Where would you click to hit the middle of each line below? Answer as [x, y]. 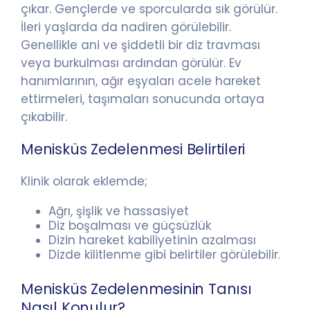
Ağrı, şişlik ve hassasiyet [120, 211]
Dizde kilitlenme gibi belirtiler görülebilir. [164, 254]
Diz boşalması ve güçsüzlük [130, 225]
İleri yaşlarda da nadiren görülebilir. [126, 27]
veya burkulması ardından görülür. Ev [131, 63]
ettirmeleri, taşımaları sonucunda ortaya [143, 99]
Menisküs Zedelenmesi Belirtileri [133, 149]
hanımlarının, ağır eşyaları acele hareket [141, 81]
